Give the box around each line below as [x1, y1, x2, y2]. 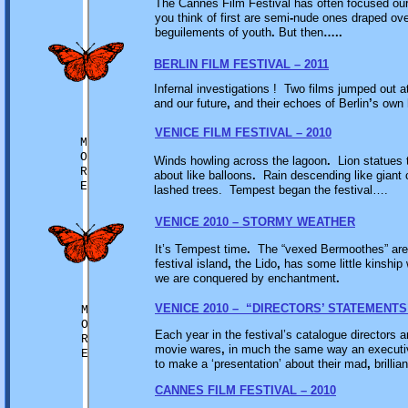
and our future [154, 97, 227, 110]
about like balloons [154, 168, 252, 182]
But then [275, 25, 323, 39]
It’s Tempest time [155, 242, 247, 256]
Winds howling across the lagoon [154, 154, 327, 168]
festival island [155, 257, 228, 270]
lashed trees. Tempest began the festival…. [154, 183, 388, 197]
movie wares [155, 342, 221, 356]
